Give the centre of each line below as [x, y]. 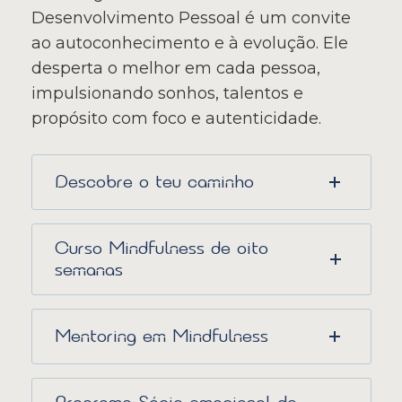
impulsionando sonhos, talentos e [167, 94]
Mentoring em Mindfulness [161, 336]
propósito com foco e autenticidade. [176, 119]
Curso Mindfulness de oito [161, 249]
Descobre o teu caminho [154, 182]
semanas [88, 270]
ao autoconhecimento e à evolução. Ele [189, 44]
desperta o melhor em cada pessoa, [175, 69]
